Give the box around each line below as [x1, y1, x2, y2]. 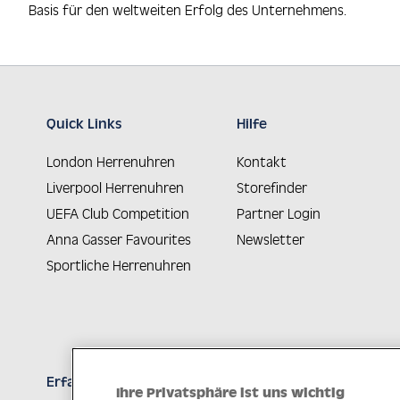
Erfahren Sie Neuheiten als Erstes [46, 373, 270, 388]
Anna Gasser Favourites [46, 231, 191, 247]
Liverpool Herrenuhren [46, 179, 184, 196]
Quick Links [46, 115, 121, 130]
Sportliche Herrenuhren [46, 257, 191, 273]
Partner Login [237, 205, 321, 221]
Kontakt [237, 154, 287, 170]
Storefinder [237, 179, 308, 196]
